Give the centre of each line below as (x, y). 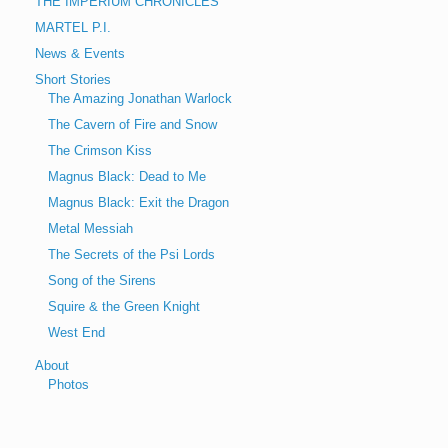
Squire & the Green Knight (124, 307)
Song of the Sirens (102, 281)
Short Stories (73, 80)
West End (76, 333)
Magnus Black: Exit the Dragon (138, 203)
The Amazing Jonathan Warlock (140, 99)
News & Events (80, 54)
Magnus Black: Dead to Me (127, 177)
